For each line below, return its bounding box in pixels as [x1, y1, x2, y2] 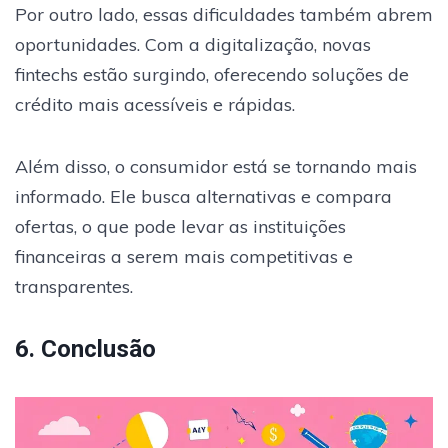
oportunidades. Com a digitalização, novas [15, 33, 371, 57]
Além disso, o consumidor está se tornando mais [15, 155, 417, 179]
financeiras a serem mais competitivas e [15, 245, 353, 269]
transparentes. [15, 275, 133, 299]
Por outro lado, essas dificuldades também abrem [15, 3, 433, 27]
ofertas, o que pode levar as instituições [15, 215, 346, 239]
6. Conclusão [15, 335, 156, 364]
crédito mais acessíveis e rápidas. [15, 93, 295, 117]
